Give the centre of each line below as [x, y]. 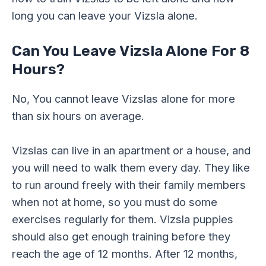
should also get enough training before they [121, 237]
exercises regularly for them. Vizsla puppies [123, 219]
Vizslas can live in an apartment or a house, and [131, 151]
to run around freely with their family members [129, 185]
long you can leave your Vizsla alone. [105, 15]
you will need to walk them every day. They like [131, 168]
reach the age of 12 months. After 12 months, [125, 254]
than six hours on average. [78, 116]
